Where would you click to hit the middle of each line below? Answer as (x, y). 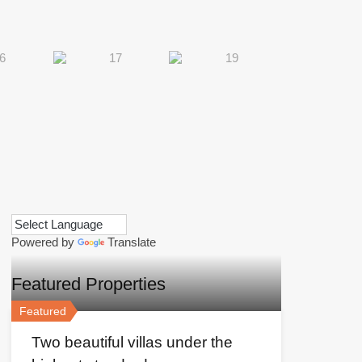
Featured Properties (88, 284)
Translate (131, 242)
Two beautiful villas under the (132, 343)
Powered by (44, 242)
